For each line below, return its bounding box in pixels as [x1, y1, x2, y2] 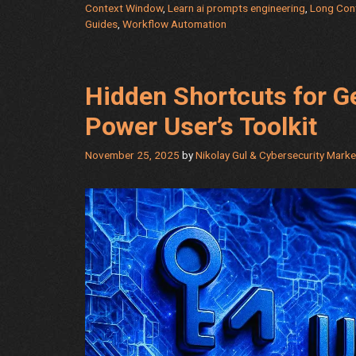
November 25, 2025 [85, 149, 180, 162]
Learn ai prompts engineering [168, 2, 305, 15]
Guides [85, 17, 118, 31]
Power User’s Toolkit [85, 111, 317, 142]
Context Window [85, 2, 163, 15]
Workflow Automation [122, 17, 226, 31]
